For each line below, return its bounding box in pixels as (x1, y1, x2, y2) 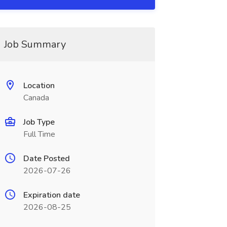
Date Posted (23, 153, 70, 164)
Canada (23, 92, 49, 103)
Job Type (23, 117, 55, 128)
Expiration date (23, 190, 80, 201)
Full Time (23, 129, 55, 140)
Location (23, 80, 55, 91)
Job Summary (4, 37, 66, 51)
